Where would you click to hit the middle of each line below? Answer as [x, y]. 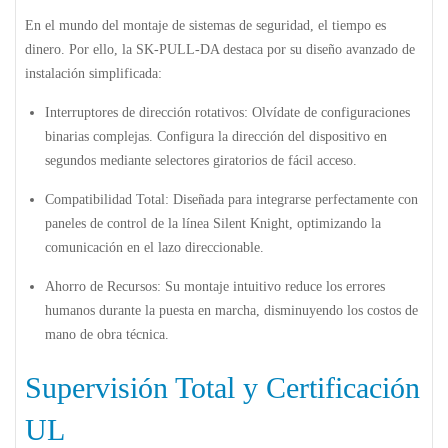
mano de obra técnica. [107, 334]
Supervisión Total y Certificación [222, 387]
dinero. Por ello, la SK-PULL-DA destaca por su [165, 49]
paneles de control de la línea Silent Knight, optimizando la [213, 223]
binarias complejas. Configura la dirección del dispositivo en [216, 136]
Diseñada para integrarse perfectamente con [293, 199]
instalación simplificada [91, 73]
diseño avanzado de [360, 49]
